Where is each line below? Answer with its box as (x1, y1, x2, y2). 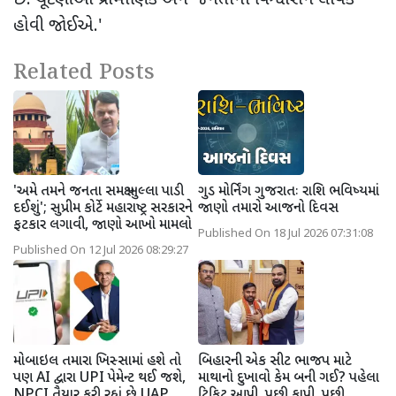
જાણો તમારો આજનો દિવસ (198, 199, 339, 218)
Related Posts (13, 57, 155, 88)
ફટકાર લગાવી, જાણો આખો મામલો (13, 216, 192, 235)
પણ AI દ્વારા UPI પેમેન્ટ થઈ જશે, (13, 369, 186, 388)
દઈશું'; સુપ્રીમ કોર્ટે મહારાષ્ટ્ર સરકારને (13, 199, 193, 218)
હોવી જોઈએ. (13, 14, 98, 38)
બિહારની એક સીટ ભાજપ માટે (198, 352, 352, 371)
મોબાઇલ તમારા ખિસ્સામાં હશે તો (13, 352, 181, 371)
